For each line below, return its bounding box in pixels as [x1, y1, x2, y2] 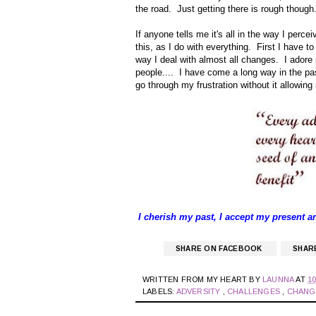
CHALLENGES [227, 287, 283, 296]
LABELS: [142, 287, 176, 296]
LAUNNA [262, 275, 296, 284]
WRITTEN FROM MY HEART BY [142, 275, 262, 284]
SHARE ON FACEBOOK [175, 245, 265, 253]
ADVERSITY [176, 287, 223, 296]
